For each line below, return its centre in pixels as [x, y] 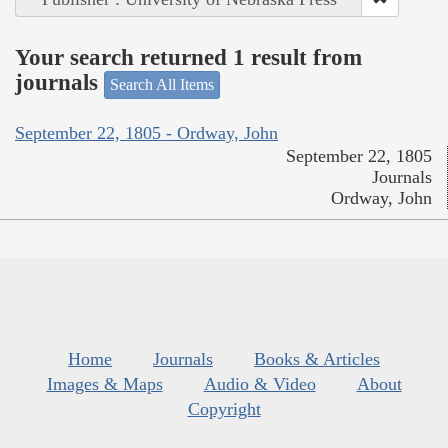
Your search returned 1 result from [188, 58]
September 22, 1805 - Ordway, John [146, 133]
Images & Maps [104, 384]
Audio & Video [259, 384]
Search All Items [162, 84]
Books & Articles [317, 359]
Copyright [224, 409]
